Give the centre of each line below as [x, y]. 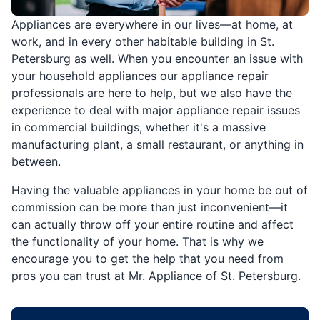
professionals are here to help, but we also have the [152, 92]
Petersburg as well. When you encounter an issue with [157, 58]
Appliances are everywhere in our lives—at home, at [152, 24]
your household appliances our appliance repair [140, 75]
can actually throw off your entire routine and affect [152, 224]
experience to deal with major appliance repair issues [156, 110]
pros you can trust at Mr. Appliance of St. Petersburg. [156, 275]
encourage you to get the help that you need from [147, 258]
